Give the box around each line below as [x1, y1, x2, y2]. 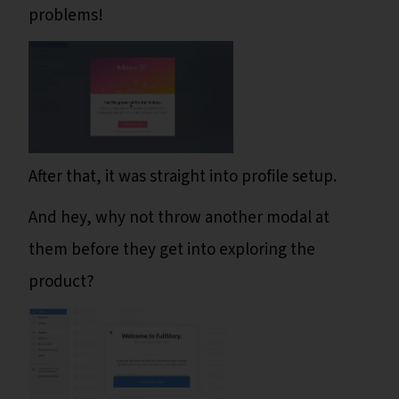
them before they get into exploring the [28, 238, 315, 263]
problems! [28, 4, 103, 28]
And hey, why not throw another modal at [28, 206, 330, 231]
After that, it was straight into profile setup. [28, 165, 337, 190]
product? [28, 270, 94, 295]
